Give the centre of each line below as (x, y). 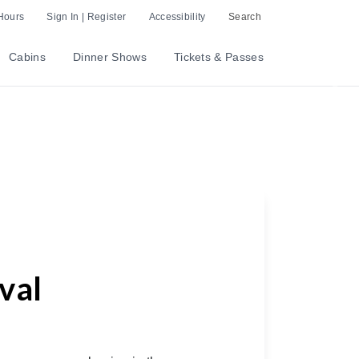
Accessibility (177, 16)
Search (245, 16)
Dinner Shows (110, 57)
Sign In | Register (87, 16)
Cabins (28, 57)
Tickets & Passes (218, 57)
